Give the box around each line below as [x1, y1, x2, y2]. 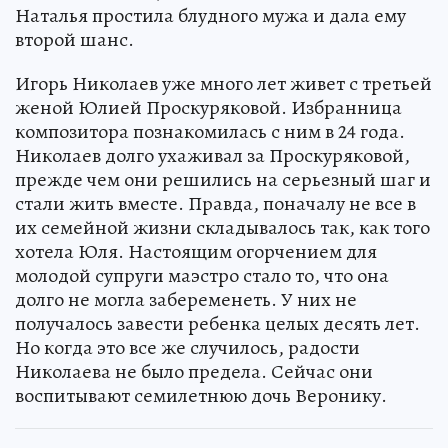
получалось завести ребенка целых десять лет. [15, 310, 420, 338]
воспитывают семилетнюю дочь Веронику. [15, 382, 387, 410]
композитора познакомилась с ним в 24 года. [15, 118, 405, 146]
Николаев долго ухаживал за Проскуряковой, [15, 142, 410, 170]
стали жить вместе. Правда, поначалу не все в [15, 190, 416, 218]
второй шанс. [15, 26, 134, 54]
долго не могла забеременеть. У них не [15, 286, 357, 314]
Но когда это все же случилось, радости [15, 334, 360, 362]
